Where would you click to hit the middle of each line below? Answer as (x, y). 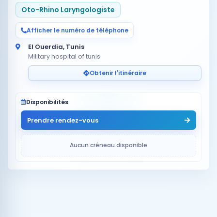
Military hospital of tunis (64, 56)
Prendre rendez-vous (63, 120)
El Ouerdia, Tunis (56, 47)
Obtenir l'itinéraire (118, 73)
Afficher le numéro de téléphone (77, 30)
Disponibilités (47, 102)
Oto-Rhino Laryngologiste (68, 9)
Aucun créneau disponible (108, 145)
